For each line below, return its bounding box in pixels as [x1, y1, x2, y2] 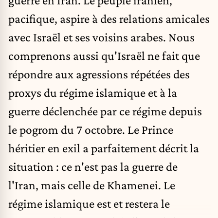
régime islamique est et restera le [8, 197, 170, 211]
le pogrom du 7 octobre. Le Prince [8, 123, 173, 137]
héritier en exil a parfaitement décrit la [8, 141, 199, 155]
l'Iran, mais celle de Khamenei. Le [8, 178, 175, 192]
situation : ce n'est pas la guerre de [8, 160, 178, 174]
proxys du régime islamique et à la [8, 86, 177, 100]
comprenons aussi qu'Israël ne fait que [8, 49, 200, 63]
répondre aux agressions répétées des [8, 67, 190, 81]
